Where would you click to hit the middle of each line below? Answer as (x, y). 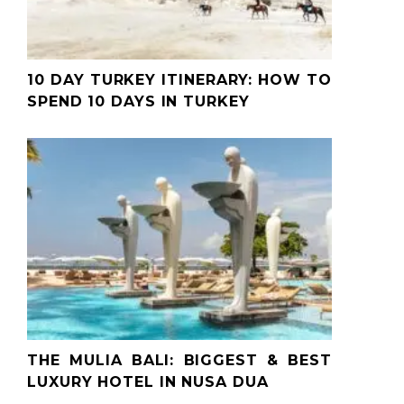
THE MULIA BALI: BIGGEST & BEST (179, 360)
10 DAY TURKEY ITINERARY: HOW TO (179, 79)
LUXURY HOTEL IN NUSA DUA (148, 381)
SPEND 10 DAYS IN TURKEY (138, 101)
